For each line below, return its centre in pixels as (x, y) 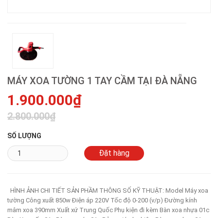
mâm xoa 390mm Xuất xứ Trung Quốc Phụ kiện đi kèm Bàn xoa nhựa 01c (108, 210)
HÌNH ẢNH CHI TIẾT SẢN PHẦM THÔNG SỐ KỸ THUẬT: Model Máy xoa (108, 191)
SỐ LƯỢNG (24, 136)
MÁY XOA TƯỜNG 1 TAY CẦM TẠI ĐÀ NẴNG (102, 81)
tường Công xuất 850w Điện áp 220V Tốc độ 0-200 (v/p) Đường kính (102, 200)
